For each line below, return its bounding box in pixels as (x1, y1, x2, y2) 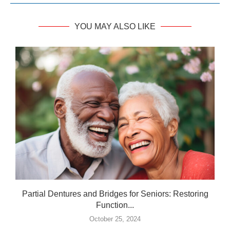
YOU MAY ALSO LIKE (74, 22, 156, 31)
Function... (96, 200, 134, 209)
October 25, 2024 (89, 215, 141, 223)
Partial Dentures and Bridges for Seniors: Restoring (22, 189, 208, 198)
